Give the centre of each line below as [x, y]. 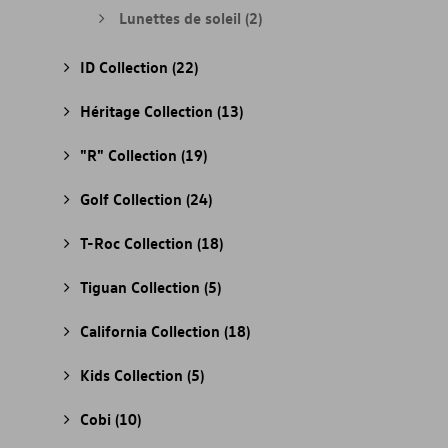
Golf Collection [133, 199]
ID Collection [126, 67]
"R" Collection [130, 155]
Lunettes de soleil [180, 18]
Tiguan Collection [142, 287]
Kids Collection [133, 375]
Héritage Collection [148, 111]
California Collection [152, 331]
